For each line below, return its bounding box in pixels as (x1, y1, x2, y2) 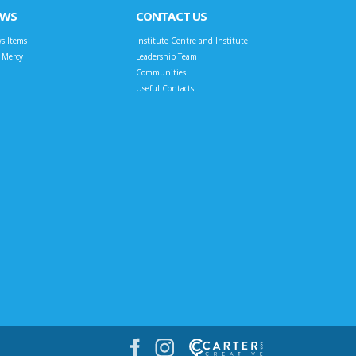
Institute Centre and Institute (136, 35, 248, 47)
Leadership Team (136, 51, 197, 63)
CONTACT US (136, 8, 207, 25)
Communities (136, 67, 186, 79)
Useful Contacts (136, 83, 194, 95)
